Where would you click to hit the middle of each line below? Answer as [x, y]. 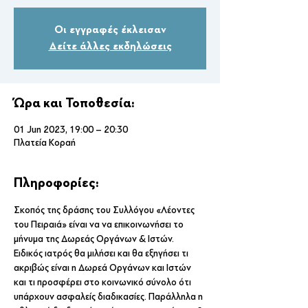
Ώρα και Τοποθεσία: [74, 103]
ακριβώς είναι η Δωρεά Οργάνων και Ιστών [103, 268]
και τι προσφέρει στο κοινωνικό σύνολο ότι [103, 282]
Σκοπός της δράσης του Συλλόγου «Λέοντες [105, 210]
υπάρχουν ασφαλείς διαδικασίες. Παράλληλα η [109, 297]
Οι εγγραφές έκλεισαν [110, 30]
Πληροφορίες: [56, 183]
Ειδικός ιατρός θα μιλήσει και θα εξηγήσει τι [102, 253]
